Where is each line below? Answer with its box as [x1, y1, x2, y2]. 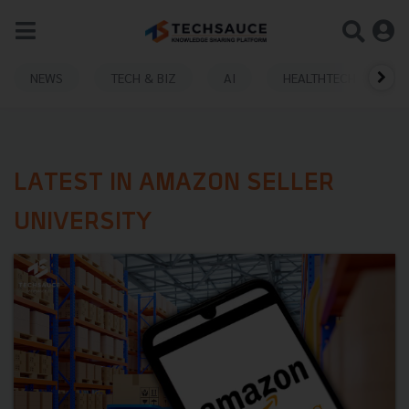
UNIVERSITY [14, 211, 152, 236]
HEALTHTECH [283, 68, 356, 86]
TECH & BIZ [110, 68, 176, 86]
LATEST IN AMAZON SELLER [14, 172, 334, 196]
